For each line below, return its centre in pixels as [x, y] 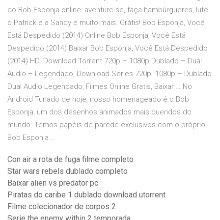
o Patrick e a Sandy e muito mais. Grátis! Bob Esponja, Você [106, 23]
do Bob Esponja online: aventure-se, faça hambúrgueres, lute [108, 10]
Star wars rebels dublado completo [68, 171]
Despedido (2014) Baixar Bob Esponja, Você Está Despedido [108, 48]
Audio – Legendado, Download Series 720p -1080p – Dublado [110, 74]
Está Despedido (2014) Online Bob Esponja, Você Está [96, 36]
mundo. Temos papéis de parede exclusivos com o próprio [106, 125]
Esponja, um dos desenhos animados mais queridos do [99, 112]
